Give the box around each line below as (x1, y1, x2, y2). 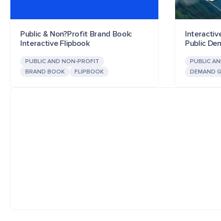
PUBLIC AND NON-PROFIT (25, 57, 99, 65)
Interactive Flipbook (20, 38, 90, 48)
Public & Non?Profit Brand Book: (20, 29, 133, 39)
